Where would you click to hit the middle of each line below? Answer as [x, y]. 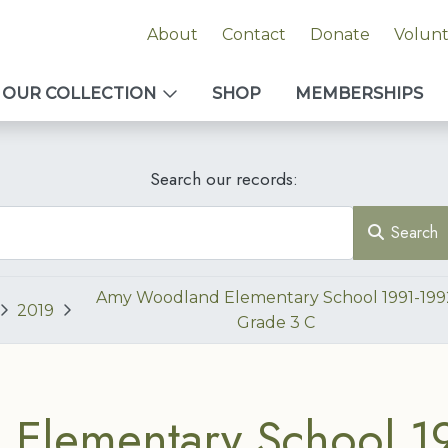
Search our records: [224, 179]
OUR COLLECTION [79, 93]
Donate [339, 34]
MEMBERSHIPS [359, 93]
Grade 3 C [276, 322]
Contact [253, 34]
